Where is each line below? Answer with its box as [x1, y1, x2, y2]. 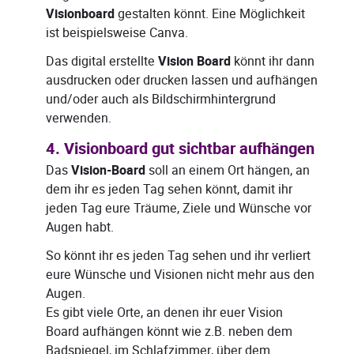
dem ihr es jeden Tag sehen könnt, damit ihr [46, 180, 292, 199]
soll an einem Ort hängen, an [145, 161, 310, 180]
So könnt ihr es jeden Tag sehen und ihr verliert [46, 247, 311, 265]
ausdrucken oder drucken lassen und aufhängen [46, 71, 318, 90]
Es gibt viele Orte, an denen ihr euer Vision [46, 303, 283, 322]
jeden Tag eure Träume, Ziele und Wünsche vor [46, 199, 311, 218]
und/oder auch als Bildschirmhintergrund [46, 90, 276, 109]
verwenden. [46, 109, 111, 128]
